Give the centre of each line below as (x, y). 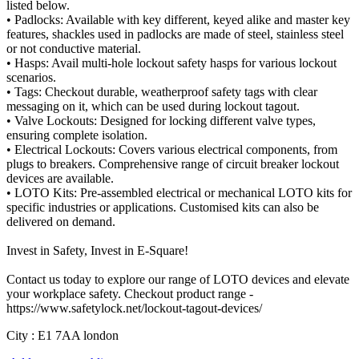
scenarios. (31, 77)
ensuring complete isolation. (77, 135)
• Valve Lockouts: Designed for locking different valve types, (161, 120)
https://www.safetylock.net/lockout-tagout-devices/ (134, 308)
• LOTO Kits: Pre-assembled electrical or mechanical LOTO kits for (179, 192)
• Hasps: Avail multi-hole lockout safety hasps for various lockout (171, 63)
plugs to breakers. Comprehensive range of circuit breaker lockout (173, 163)
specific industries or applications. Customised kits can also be (163, 207)
